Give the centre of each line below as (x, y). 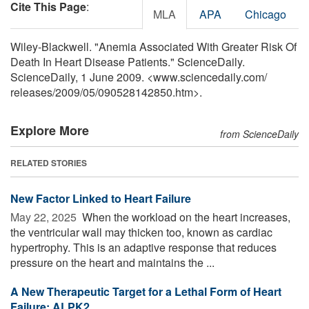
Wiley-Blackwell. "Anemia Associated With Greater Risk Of (153, 46)
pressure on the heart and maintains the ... (112, 262)
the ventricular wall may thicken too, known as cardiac (141, 232)
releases (31, 92)
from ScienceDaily (259, 133)
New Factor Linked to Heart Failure (101, 198)
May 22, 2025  (45, 217)
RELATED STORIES (49, 162)
